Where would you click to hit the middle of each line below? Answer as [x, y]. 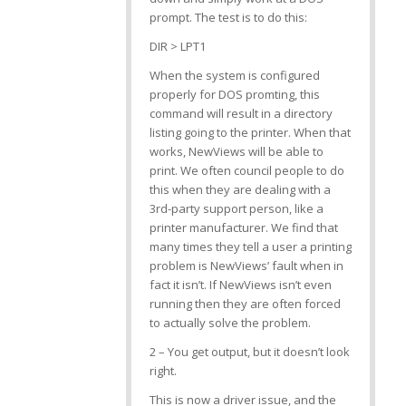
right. [163, 370]
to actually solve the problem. [230, 322]
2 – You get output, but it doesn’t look [249, 351]
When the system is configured [234, 75]
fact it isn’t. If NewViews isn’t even [240, 284]
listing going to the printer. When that [250, 132]
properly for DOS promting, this [234, 94]
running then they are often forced [245, 303]
